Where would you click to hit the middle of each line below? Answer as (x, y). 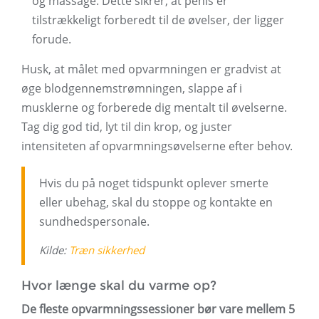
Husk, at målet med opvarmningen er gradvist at (151, 69)
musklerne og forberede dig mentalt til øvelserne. (154, 108)
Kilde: (54, 250)
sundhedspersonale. (94, 222)
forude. (52, 40)
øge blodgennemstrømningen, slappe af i (132, 89)
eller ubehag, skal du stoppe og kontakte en (156, 203)
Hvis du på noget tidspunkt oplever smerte (154, 183)
